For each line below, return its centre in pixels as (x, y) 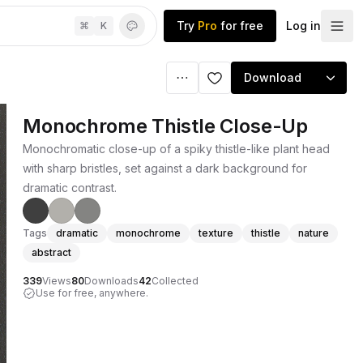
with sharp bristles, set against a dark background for (165, 168)
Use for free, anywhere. (92, 293)
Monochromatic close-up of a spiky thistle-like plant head (176, 149)
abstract (51, 252)
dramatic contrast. (70, 188)
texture (216, 233)
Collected (175, 281)
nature (314, 233)
